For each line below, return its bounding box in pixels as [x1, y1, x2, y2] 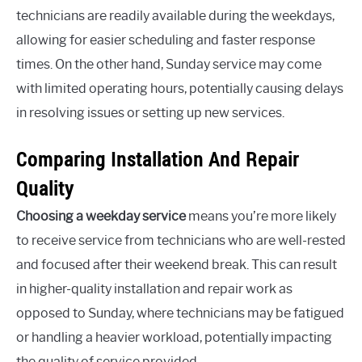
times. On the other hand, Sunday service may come [16, 56, 322, 72]
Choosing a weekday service [16, 208, 186, 224]
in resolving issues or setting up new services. [16, 104, 284, 120]
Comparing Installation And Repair [16, 145, 299, 172]
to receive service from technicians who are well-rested [16, 232, 346, 248]
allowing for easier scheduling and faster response [16, 32, 315, 48]
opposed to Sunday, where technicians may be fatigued [16, 305, 344, 321]
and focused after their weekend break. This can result [16, 256, 337, 272]
